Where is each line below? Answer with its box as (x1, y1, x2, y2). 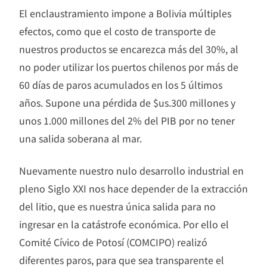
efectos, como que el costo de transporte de (19, 24, 216, 39)
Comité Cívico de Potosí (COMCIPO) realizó (19, 235, 207, 250)
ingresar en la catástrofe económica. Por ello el (19, 217, 229, 232)
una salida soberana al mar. (19, 131, 142, 146)
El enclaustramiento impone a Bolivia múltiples (19, 6, 231, 21)
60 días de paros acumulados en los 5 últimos (19, 77, 222, 92)
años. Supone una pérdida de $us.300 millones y (19, 95, 235, 110)
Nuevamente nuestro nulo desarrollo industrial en (19, 163, 244, 178)
